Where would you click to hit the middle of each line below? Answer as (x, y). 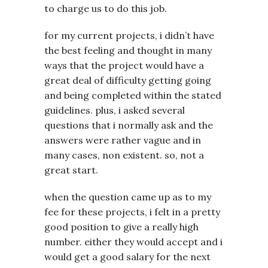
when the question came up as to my (128, 197)
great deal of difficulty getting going (128, 80)
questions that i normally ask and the (129, 125)
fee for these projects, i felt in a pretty (132, 211)
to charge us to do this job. (106, 8)
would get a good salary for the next (127, 256)
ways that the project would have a (124, 65)
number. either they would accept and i (133, 241)
